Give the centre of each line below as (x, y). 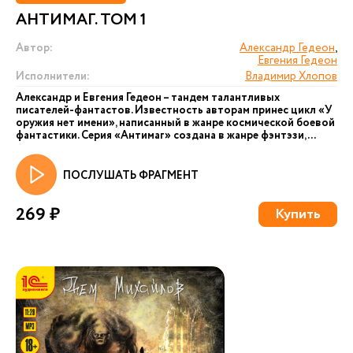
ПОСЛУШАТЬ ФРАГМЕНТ (131, 176)
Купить (298, 214)
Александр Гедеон (287, 48)
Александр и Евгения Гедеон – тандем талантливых (148, 98)
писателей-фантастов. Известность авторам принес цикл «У (174, 110)
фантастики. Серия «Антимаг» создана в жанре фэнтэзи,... (166, 136)
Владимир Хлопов (291, 76)
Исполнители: (53, 76)
